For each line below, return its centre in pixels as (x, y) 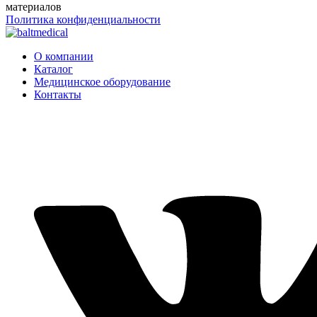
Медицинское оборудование (102, 81)
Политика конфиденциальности (83, 19)
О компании (64, 56)
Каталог (53, 69)
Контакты (58, 94)
